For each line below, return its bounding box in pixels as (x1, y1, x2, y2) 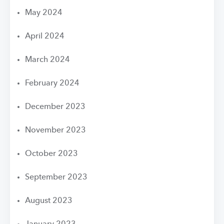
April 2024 (25, 32, 64, 40)
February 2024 (25, 79, 79, 87)
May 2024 (25, 9, 62, 17)
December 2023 (25, 103, 85, 111)
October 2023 (25, 150, 78, 158)
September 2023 (25, 173, 87, 181)
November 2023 (25, 126, 86, 134)
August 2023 (25, 197, 72, 205)
